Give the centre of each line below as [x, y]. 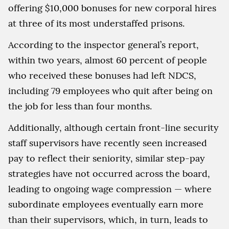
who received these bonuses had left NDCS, [102, 75]
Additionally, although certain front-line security [113, 127]
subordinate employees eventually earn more [106, 204]
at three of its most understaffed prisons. [96, 23]
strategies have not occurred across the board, [109, 173]
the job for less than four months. [80, 106]
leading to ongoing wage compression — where [110, 189]
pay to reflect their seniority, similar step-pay [107, 158]
